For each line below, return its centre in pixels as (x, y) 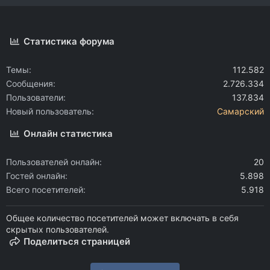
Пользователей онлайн (53, 162)
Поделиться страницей (77, 241)
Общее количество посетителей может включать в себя (122, 218)
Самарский (240, 111)
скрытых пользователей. (58, 229)
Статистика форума (69, 41)
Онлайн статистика (68, 133)
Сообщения (30, 83)
